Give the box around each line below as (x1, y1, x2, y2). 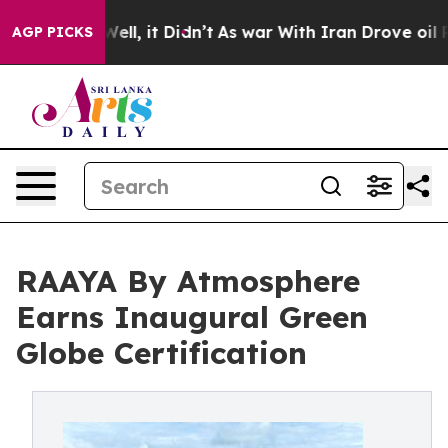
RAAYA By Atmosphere (16, 262, 360, 300)
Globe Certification (16, 334, 307, 372)
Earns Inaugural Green (16, 298, 368, 336)
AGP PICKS (12, 23, 93, 41)
